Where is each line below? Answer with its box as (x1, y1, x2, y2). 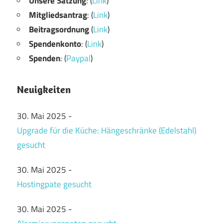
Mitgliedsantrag (29, 8, 87, 21)
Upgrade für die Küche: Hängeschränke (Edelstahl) (17, 123, 196, 137)
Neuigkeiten (17, 83, 71, 96)
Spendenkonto (29, 37, 81, 50)
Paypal (66, 51, 91, 65)
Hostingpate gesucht (17, 177, 92, 191)
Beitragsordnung (29, 22, 91, 36)
